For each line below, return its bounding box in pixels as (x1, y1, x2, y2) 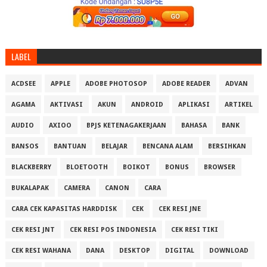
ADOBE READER (162, 80, 210, 88)
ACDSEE (11, 80, 36, 88)
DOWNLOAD (209, 247, 249, 255)
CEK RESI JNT (11, 226, 55, 234)
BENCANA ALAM (142, 142, 193, 151)
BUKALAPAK (11, 184, 49, 193)
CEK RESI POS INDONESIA (69, 226, 156, 234)
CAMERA (63, 184, 90, 193)
